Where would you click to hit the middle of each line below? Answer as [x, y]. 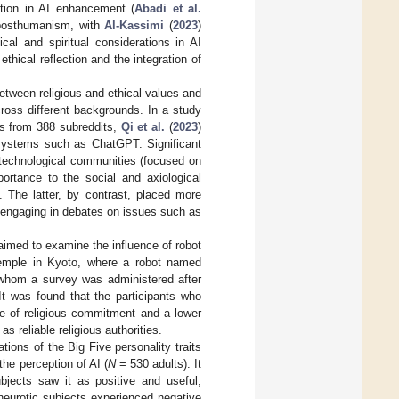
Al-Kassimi [134, 25]
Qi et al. [143, 126]
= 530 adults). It [159, 363]
